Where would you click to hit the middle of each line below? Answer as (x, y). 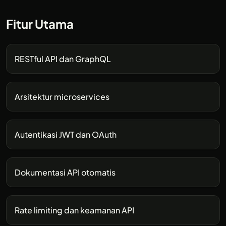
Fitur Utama (40, 24)
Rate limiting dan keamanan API (74, 210)
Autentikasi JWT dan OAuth (66, 134)
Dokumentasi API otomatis (65, 172)
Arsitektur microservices (62, 97)
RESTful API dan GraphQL (63, 59)
